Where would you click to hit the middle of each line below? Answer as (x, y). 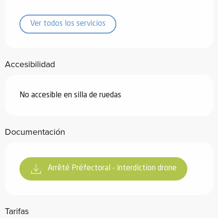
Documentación (35, 131)
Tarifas (17, 211)
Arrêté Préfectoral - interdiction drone (112, 169)
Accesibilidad (30, 64)
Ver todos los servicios (68, 24)
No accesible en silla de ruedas (70, 95)
